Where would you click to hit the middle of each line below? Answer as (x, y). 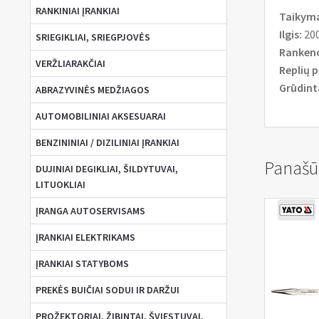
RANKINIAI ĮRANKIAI (77, 11)
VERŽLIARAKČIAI (70, 64)
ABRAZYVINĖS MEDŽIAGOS (92, 90)
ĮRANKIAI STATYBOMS (82, 264)
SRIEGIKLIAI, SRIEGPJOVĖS (93, 37)
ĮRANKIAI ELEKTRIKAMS (85, 237)
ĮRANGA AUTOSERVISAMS (90, 211)
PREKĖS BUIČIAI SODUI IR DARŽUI (107, 290)
